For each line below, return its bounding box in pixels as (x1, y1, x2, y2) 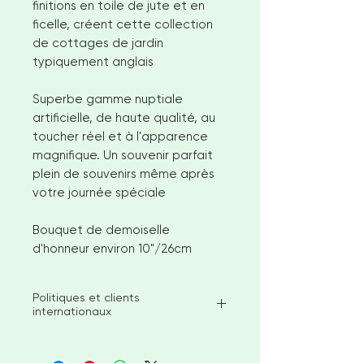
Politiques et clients (32, 291, 140, 305)
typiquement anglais (32, 54, 154, 70)
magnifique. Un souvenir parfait (32, 148, 213, 163)
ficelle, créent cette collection (32, 17, 213, 32)
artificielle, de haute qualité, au (32, 110, 215, 126)
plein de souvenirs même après (32, 167, 214, 182)
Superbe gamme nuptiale (32, 92, 183, 107)
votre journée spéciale (32, 185, 166, 201)
